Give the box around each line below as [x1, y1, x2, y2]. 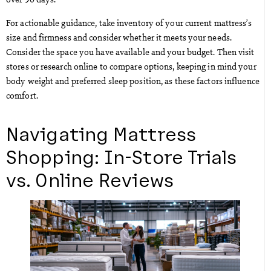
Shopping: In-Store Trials [6, 144, 237, 168]
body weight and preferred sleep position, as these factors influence [6, 74, 260, 87]
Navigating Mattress [6, 121, 196, 145]
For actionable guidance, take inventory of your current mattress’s [6, 16, 252, 28]
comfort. [6, 88, 38, 101]
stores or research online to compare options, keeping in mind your [6, 59, 256, 72]
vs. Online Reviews [6, 167, 174, 191]
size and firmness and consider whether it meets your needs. [6, 30, 232, 43]
